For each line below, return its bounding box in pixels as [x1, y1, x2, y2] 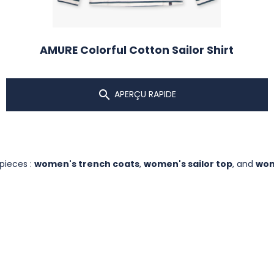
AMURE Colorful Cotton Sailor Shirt [40, 42, 234, 57]
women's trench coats [34, 158, 139, 171]
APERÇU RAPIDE [112, 88, 177, 101]
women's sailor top [144, 158, 232, 171]
